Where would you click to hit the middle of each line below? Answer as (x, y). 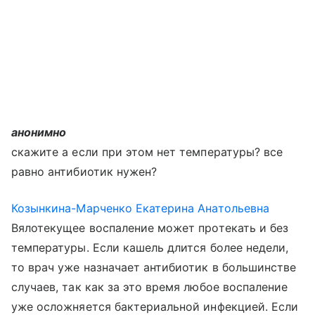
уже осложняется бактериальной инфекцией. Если (155, 307)
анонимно (39, 132)
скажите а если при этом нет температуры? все (147, 152)
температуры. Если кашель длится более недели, (150, 247)
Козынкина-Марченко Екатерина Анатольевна (140, 208)
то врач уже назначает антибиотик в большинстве (154, 267)
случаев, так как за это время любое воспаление (150, 287)
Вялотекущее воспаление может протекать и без (150, 228)
